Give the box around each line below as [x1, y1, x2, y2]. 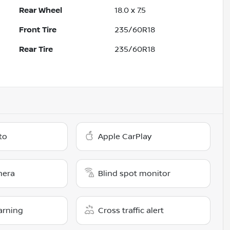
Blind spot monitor [98, 169, 171, 179]
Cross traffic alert [98, 206, 164, 216]
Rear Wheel [19, 6, 63, 15]
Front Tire [19, 25, 57, 35]
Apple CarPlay [98, 132, 152, 142]
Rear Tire [19, 45, 53, 54]
